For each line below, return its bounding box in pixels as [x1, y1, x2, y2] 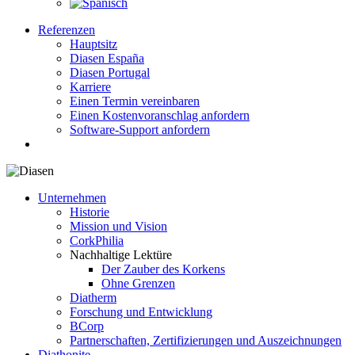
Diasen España [70, 52, 144, 65]
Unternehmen [38, 191, 106, 204]
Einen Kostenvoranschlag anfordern [70, 109, 250, 122]
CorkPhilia [70, 234, 124, 247]
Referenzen [38, 23, 95, 36]
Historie [70, 205, 109, 219]
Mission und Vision [70, 219, 167, 233]
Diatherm [70, 291, 116, 304]
